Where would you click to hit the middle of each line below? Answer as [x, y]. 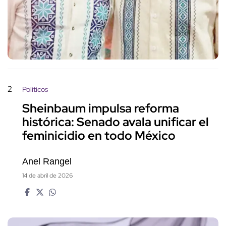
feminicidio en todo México [99, 136]
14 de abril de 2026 [47, 175]
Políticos [35, 89]
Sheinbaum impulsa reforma [101, 108]
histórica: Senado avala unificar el [116, 122]
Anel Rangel [47, 161]
